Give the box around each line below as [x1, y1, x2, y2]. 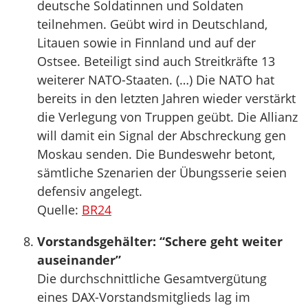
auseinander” [37, 252, 121, 268]
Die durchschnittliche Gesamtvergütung [37, 270, 267, 287]
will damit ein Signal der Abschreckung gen [37, 127, 286, 144]
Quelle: [37, 201, 82, 218]
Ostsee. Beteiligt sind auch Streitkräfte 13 [37, 53, 275, 69]
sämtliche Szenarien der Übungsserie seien [37, 164, 287, 181]
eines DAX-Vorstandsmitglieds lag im [37, 289, 250, 305]
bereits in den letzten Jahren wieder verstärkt [37, 90, 296, 107]
